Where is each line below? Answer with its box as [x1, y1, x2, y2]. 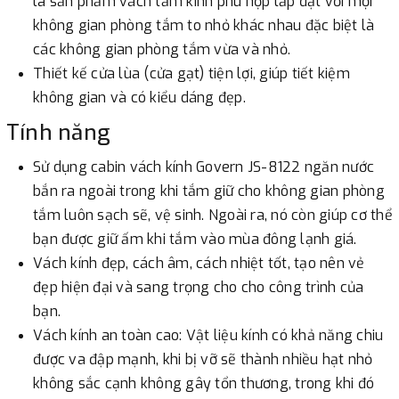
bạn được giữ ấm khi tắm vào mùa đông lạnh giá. [33, 229, 357, 248]
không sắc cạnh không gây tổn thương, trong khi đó [33, 373, 375, 393]
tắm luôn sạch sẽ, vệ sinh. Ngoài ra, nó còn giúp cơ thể [33, 205, 393, 224]
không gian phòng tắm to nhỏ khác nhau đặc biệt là [33, 15, 375, 35]
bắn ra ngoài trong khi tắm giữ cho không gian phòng [33, 181, 385, 200]
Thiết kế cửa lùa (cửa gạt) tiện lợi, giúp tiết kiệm [33, 63, 350, 83]
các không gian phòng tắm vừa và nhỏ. [33, 39, 290, 59]
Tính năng [6, 118, 111, 147]
